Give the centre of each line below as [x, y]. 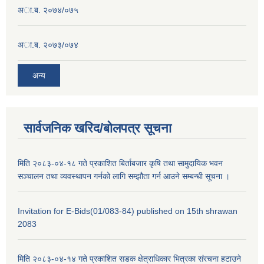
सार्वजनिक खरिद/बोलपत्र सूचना [98, 128]
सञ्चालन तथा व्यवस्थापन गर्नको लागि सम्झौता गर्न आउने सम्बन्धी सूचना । [124, 176]
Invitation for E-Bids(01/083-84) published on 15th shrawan [128, 211]
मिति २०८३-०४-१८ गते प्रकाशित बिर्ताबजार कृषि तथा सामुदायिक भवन [120, 164]
